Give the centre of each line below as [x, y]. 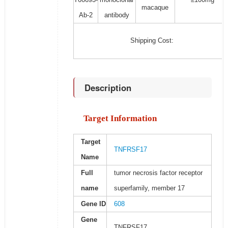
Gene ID [93, 204]
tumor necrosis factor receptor [158, 173]
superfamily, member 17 [149, 188]
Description [108, 88]
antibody [117, 15]
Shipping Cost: [152, 41]
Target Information [120, 119]
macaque [155, 8]
